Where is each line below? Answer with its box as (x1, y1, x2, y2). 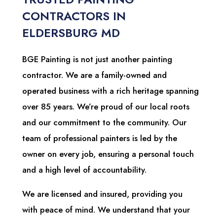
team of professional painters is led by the (22, 132, 177, 145)
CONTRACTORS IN (22, 7, 126, 25)
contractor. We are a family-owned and (22, 69, 167, 81)
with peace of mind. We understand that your (22, 204, 190, 216)
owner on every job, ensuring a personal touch (22, 148, 194, 160)
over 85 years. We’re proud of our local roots (22, 101, 189, 113)
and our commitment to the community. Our (22, 116, 186, 129)
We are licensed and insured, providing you (22, 188, 183, 200)
